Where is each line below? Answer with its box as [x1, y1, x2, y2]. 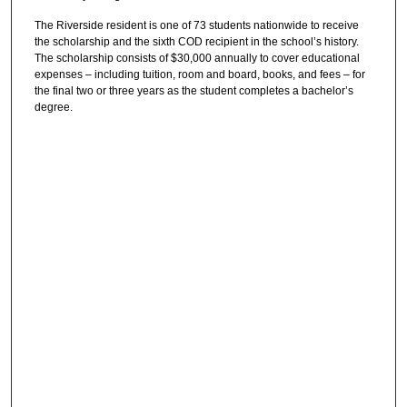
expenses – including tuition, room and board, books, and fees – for [34, 68, 365, 82]
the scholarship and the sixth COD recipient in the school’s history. [34, 35, 359, 49]
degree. [34, 101, 73, 114]
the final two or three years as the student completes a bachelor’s [34, 84, 353, 98]
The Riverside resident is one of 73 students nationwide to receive [34, 19, 359, 33]
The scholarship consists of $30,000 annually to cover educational [34, 52, 360, 65]
